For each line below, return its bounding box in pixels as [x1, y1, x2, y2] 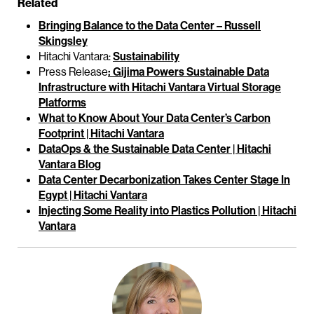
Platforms [39, 95, 86, 110]
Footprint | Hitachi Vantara [39, 126, 164, 141]
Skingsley [39, 34, 88, 48]
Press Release [39, 64, 108, 79]
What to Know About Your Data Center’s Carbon [39, 111, 271, 125]
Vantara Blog [39, 157, 101, 172]
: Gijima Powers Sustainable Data [108, 64, 269, 79]
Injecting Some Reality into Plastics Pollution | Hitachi [39, 203, 296, 218]
